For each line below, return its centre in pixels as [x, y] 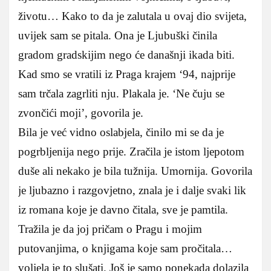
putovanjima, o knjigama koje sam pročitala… [125, 248]
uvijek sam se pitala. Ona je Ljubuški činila [118, 35]
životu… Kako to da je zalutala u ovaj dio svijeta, [132, 16]
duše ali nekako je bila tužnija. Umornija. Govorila [135, 171]
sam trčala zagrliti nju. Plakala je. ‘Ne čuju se [121, 93]
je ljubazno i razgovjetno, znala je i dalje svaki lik [132, 190]
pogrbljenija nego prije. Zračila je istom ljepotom [131, 151]
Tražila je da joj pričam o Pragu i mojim [110, 229]
